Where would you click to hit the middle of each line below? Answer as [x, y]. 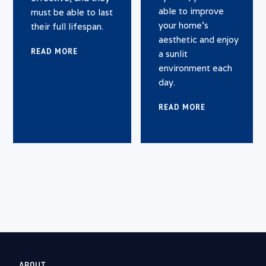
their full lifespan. [67, 26]
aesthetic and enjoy [199, 39]
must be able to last [72, 12]
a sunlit [173, 53]
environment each [196, 68]
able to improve [191, 11]
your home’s [184, 25]
